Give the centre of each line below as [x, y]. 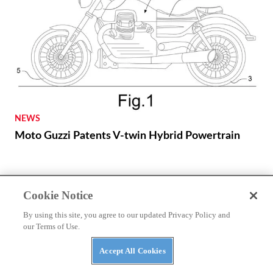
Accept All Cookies [133, 251]
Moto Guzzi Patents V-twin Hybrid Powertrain [127, 136]
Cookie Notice [58, 195]
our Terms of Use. [52, 226]
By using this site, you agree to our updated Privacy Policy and [127, 215]
